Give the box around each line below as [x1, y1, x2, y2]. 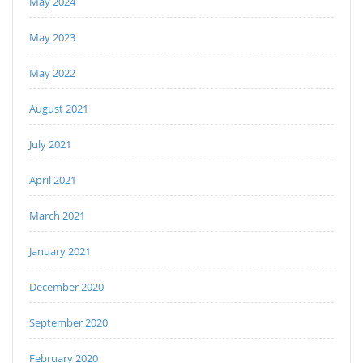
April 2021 [29, 172, 76, 187]
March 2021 [29, 207, 85, 223]
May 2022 [29, 65, 75, 80]
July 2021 [29, 136, 71, 152]
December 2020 [29, 279, 104, 294]
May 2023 [29, 29, 75, 45]
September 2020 [29, 314, 108, 330]
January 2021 [29, 243, 91, 258]
